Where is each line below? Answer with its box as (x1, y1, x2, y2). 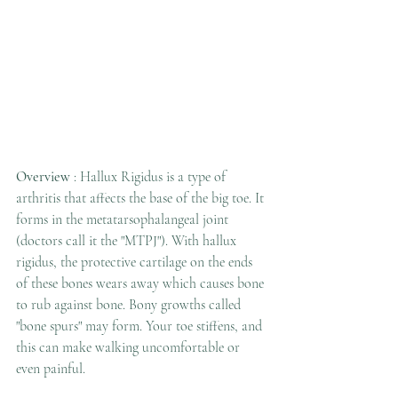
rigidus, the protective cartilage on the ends (16, 253, 256, 271)
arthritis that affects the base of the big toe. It (16, 189, 267, 207)
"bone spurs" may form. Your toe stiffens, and (16, 317, 266, 335)
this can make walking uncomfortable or (16, 338, 243, 356)
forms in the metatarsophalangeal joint (16, 211, 232, 228)
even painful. (16, 360, 89, 378)
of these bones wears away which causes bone (16, 275, 267, 292)
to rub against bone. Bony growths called (16, 296, 244, 314)
